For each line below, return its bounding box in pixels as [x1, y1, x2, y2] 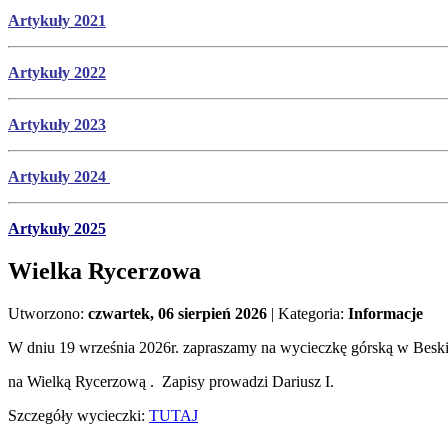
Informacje [348, 305, 423, 323]
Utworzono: [8, 305, 88, 323]
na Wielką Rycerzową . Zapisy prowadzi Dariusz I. [8, 373, 334, 391]
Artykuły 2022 [8, 64, 106, 82]
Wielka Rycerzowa [8, 258, 201, 285]
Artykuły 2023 [8, 116, 106, 134]
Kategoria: [278, 305, 348, 323]
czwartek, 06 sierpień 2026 [88, 305, 267, 323]
